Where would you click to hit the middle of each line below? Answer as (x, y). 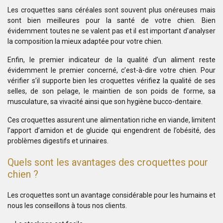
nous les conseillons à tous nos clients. (67, 206)
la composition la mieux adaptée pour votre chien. (85, 41)
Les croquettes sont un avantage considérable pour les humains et (111, 195)
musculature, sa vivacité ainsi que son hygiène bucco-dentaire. (105, 102)
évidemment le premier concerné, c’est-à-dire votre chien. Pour (111, 70)
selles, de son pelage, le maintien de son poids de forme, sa (111, 91)
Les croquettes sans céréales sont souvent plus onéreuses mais (111, 10)
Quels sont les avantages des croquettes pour (108, 162)
